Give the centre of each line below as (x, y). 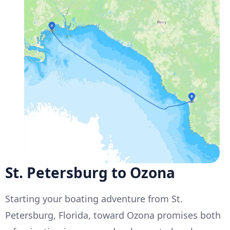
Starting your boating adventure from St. (94, 199)
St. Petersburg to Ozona (90, 173)
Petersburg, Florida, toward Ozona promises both (113, 215)
